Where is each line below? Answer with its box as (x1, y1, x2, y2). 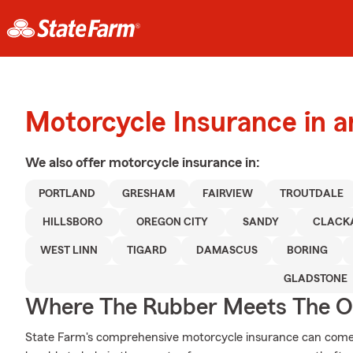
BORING (286, 245, 328, 256)
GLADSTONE (283, 273, 347, 284)
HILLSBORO (42, 217, 102, 228)
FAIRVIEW (202, 188, 253, 199)
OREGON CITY (136, 217, 209, 228)
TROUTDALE (279, 188, 344, 199)
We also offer (25, 155, 109, 169)
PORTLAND (39, 188, 96, 199)
